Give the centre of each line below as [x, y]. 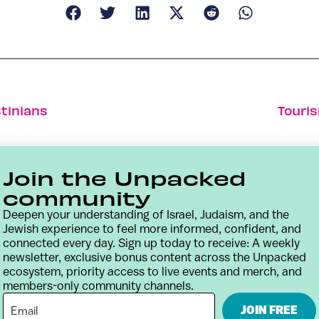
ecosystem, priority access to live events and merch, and [152, 271]
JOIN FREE [269, 310]
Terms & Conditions [135, 295]
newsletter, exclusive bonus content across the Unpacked [155, 257]
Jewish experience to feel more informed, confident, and [152, 229]
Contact [26, 295]
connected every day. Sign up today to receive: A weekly [151, 243]
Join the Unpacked [125, 177]
